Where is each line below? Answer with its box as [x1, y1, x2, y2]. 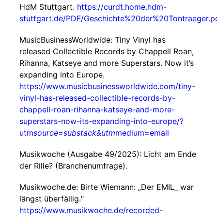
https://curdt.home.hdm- [77, 2, 167, 12]
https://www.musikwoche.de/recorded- [19, 205, 163, 215]
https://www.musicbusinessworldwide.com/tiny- [19, 81, 195, 91]
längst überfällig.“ [19, 194, 84, 203]
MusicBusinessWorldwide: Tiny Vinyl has [19, 35, 166, 45]
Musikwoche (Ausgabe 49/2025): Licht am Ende [19, 149, 196, 159]
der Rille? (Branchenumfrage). [19, 161, 127, 170]
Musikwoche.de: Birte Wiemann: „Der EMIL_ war [19, 182, 194, 192]
